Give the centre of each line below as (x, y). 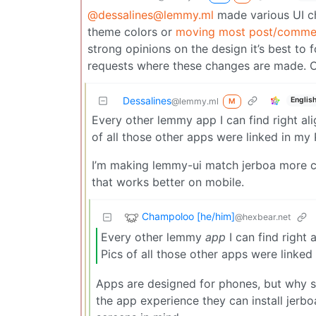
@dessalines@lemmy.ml (151, 14)
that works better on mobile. (168, 182)
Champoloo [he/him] (188, 216)
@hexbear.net (263, 217)
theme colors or (132, 31)
